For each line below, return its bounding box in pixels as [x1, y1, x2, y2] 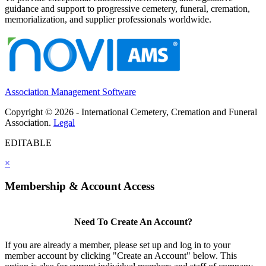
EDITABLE [5, 138, 52, 148]
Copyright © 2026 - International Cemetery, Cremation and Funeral [5, 107, 257, 118]
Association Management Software [5, 87, 136, 97]
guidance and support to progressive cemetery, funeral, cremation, [5, 4, 250, 14]
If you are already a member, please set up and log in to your [5, 240, 230, 251]
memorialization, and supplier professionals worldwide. [5, 14, 211, 25]
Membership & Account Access [5, 180, 154, 193]
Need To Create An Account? [74, 217, 192, 227]
